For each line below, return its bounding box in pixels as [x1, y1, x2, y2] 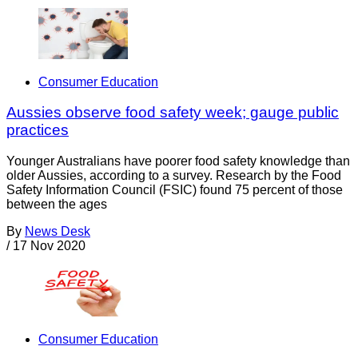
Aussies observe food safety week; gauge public [6, 104, 339, 121]
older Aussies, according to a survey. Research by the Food [6, 168, 341, 182]
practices [6, 121, 69, 139]
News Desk [25, 224, 90, 238]
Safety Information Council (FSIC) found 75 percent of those [6, 182, 343, 197]
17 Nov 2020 [13, 238, 86, 253]
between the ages [6, 197, 107, 211]
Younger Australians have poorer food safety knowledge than [6, 153, 350, 168]
